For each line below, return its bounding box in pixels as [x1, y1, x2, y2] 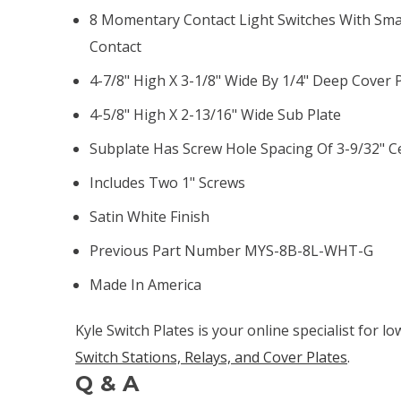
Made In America [90, 274, 202, 294]
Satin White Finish [90, 206, 210, 226]
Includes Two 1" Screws [90, 172, 246, 192]
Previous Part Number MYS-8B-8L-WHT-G [90, 240, 374, 260]
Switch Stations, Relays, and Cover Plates [75, 346, 347, 367]
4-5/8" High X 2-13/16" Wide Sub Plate [90, 104, 342, 124]
